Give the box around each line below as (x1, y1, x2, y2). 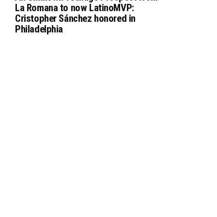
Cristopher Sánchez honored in (15, 13, 136, 24)
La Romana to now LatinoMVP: (15, 2, 134, 14)
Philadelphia (15, 23, 63, 35)
